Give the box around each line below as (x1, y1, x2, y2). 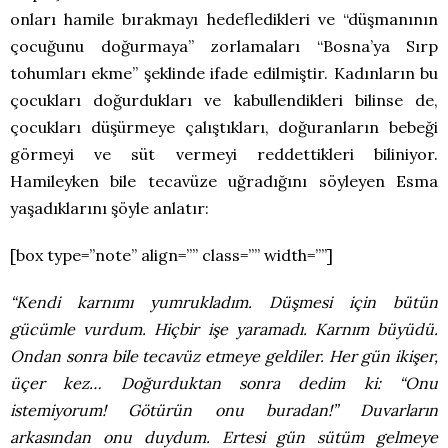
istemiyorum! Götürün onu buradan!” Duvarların (10, 399, 438, 420)
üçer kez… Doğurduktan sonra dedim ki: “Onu (10, 372, 438, 393)
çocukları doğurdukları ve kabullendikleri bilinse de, (10, 89, 438, 110)
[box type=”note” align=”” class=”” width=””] (10, 244, 333, 265)
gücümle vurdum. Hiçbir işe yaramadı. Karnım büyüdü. (10, 318, 438, 339)
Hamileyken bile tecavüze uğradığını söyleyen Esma (10, 170, 438, 191)
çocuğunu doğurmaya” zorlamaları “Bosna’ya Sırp (10, 35, 438, 56)
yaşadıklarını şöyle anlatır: (10, 197, 209, 218)
